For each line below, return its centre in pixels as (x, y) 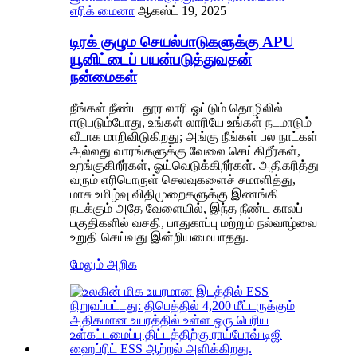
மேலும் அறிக (104, 264)
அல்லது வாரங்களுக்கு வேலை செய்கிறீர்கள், (185, 151)
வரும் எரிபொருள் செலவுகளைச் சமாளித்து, (183, 179)
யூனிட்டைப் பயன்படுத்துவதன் (161, 60)
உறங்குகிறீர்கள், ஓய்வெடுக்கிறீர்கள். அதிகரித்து (194, 165)
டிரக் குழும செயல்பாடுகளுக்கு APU (182, 42)
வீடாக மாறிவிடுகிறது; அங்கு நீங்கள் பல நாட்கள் (194, 136)
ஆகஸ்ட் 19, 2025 (182, 11)
